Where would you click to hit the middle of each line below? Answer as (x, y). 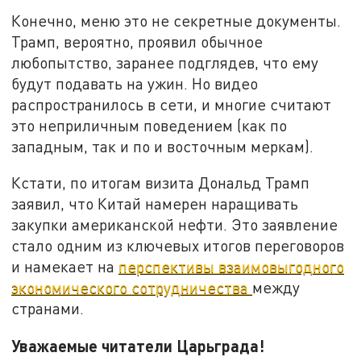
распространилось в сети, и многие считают (172, 104)
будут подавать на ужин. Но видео (135, 83)
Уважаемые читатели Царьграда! (138, 345)
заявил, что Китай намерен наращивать (155, 204)
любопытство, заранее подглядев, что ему (165, 62)
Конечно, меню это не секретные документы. (176, 20)
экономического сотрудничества (132, 288)
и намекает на (65, 267)
